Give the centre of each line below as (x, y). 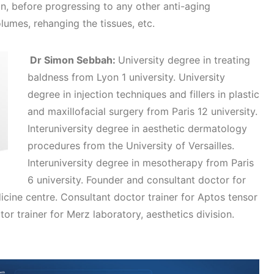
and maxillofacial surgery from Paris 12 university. (143, 111)
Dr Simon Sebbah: (74, 60)
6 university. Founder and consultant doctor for (137, 180)
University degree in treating (184, 60)
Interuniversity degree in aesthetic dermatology (137, 128)
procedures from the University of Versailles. (131, 145)
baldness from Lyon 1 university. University (126, 77)
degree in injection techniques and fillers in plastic (143, 94)
